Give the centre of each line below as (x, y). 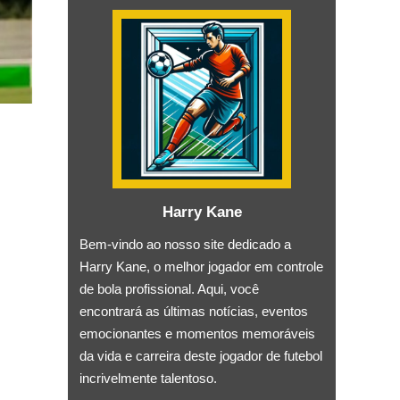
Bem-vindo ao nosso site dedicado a (185, 244)
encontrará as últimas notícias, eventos (194, 311)
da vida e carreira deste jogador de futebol (201, 355)
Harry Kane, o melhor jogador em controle (201, 266)
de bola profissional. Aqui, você (169, 288)
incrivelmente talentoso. (148, 378)
